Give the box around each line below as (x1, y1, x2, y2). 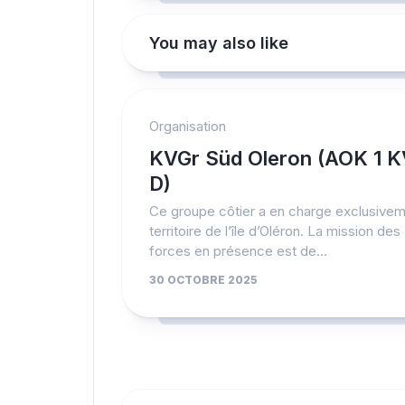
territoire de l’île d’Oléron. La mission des (149, 222, 400, 240)
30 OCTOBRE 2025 (149, 273, 258, 287)
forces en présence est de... (149, 242, 327, 260)
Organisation (149, 118, 226, 136)
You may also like (149, 33, 288, 53)
